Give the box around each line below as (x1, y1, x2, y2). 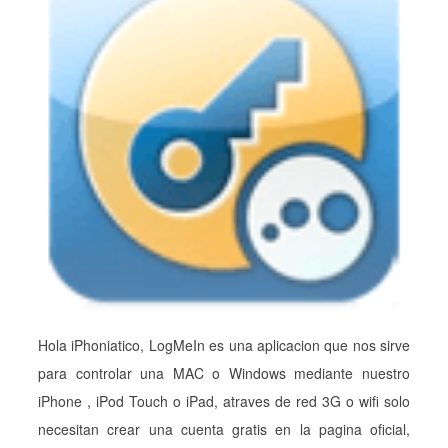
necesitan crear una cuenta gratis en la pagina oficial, (38, 419, 410, 439)
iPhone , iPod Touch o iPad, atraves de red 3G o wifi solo (38, 391, 410, 411)
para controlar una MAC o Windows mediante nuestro (38, 363, 410, 383)
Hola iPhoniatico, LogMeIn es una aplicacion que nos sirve (38, 335, 410, 355)
